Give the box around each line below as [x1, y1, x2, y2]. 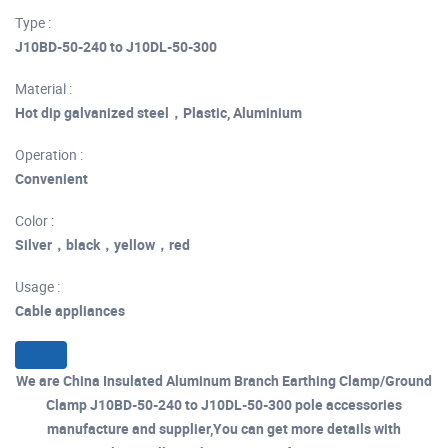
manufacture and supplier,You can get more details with [47, 418, 401, 438]
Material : [15, 78, 72, 98]
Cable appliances [15, 300, 125, 320]
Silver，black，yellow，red [15, 234, 190, 254]
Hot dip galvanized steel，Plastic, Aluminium [15, 102, 302, 122]
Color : [15, 210, 54, 230]
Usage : [15, 276, 60, 296]
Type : [15, 12, 51, 32]
